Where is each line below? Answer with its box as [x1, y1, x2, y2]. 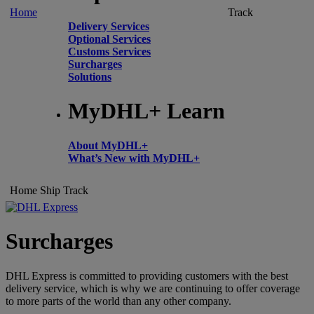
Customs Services [68, 45, 151, 57]
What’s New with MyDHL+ [68, 151, 200, 164]
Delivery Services [68, 20, 149, 32]
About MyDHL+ [68, 139, 148, 151]
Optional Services [68, 32, 151, 45]
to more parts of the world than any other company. [6, 294, 231, 307]
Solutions [68, 70, 111, 83]
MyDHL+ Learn [68, 98, 225, 124]
